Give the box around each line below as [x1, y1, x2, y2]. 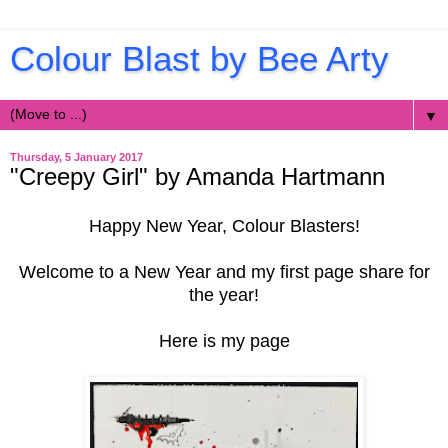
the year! [189, 284, 259, 305]
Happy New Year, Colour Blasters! [88, 215, 360, 236]
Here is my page [158, 330, 290, 351]
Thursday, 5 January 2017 [10, 151, 143, 163]
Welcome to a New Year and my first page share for [18, 261, 430, 282]
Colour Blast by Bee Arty [10, 40, 389, 78]
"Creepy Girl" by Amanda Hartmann [10, 163, 385, 190]
